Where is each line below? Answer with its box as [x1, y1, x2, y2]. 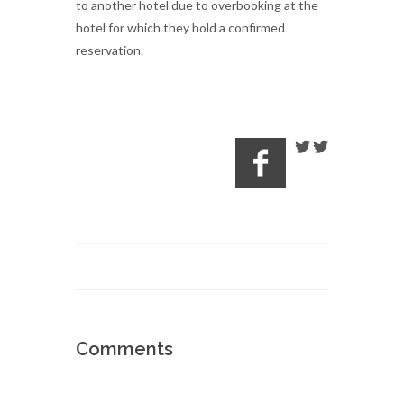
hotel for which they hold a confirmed [76, 20, 285, 35]
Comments [76, 338, 173, 360]
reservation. [76, 42, 143, 58]
